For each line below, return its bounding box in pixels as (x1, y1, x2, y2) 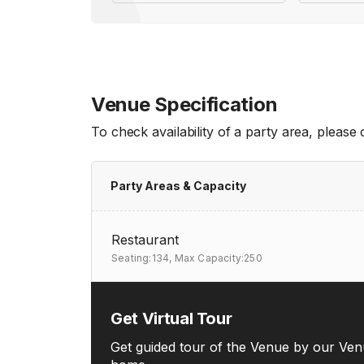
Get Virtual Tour (110, 309, 232, 328)
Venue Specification (91, 93, 278, 116)
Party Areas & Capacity (110, 179, 246, 193)
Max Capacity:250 (174, 252, 262, 264)
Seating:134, (111, 252, 172, 264)
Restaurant (111, 232, 179, 248)
